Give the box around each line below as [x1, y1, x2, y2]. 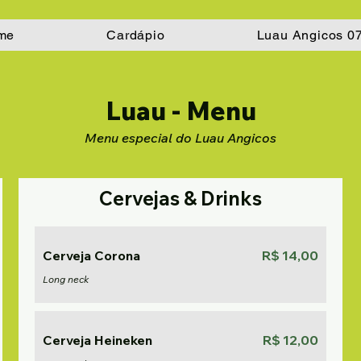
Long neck [43, 273, 89, 285]
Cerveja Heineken [43, 332, 153, 348]
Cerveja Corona [43, 247, 141, 263]
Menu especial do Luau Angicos [85, 130, 276, 146]
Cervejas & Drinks [183, 186, 262, 210]
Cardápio [106, 27, 165, 43]
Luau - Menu [105, 94, 256, 127]
